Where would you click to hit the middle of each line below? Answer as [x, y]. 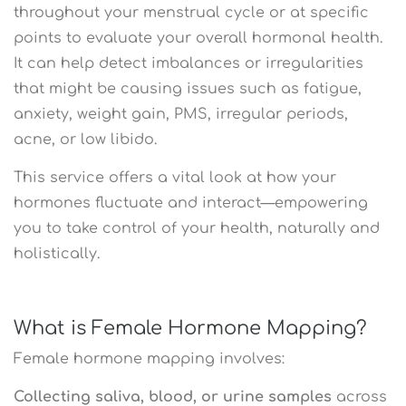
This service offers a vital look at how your [175, 177]
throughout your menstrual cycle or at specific [191, 12]
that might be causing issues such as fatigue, [188, 88]
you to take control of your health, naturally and [197, 228]
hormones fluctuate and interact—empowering [191, 203]
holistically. [57, 253]
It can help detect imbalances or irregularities [188, 63]
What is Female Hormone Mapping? [190, 328]
